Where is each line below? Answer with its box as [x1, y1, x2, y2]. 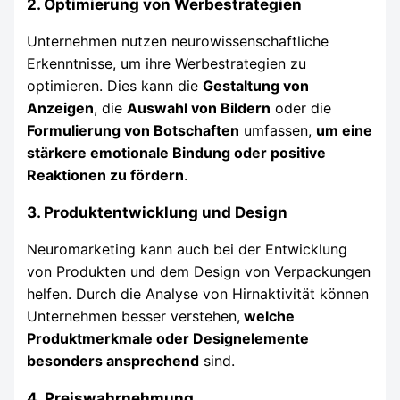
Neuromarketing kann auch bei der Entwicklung [27, 240, 348, 258]
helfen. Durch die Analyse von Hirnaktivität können [27, 285, 370, 303]
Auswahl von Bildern [127, 98, 271, 117]
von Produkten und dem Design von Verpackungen [27, 262, 371, 280]
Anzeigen [27, 98, 95, 117]
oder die [271, 98, 332, 117]
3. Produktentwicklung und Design [27, 202, 288, 221]
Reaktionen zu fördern [27, 165, 185, 184]
